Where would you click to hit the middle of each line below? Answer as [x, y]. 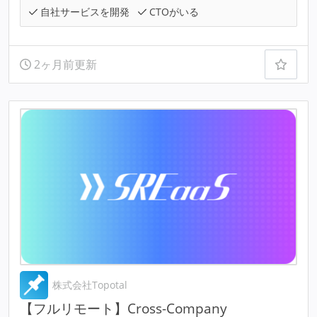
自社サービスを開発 [84, 12]
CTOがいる [173, 12]
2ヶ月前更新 [64, 65]
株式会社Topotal [90, 285]
